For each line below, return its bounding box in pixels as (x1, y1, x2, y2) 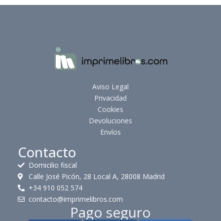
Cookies (98, 104, 123, 114)
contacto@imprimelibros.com (29, 194, 123, 204)
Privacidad (94, 93, 127, 103)
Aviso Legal (92, 81, 129, 91)
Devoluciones (89, 115, 132, 125)
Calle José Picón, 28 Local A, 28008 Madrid (29, 172, 165, 182)
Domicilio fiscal (29, 160, 77, 170)
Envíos (100, 127, 121, 137)
